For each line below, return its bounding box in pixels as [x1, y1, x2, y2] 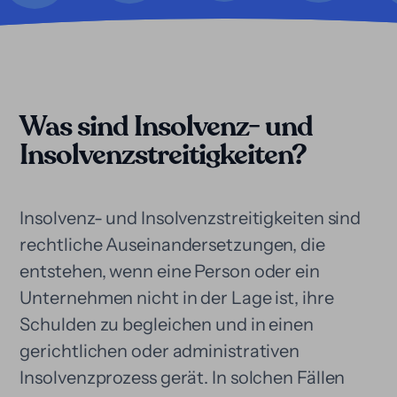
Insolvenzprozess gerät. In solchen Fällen [19, 367, 346, 388]
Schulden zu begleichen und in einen [19, 314, 314, 335]
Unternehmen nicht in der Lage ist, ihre [19, 287, 334, 308]
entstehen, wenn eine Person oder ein [19, 261, 320, 282]
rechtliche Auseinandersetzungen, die [19, 234, 325, 255]
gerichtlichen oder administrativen [19, 340, 300, 362]
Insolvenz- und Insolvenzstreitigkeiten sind [19, 207, 362, 229]
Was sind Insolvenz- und [19, 107, 314, 146]
